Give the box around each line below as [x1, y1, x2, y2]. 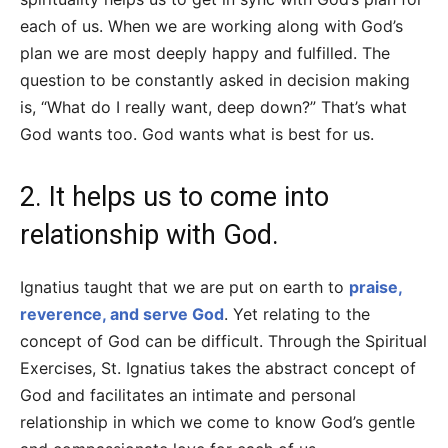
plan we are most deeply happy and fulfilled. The [20, 43, 390, 64]
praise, [349, 277, 402, 298]
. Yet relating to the [224, 304, 370, 325]
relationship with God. [20, 219, 279, 252]
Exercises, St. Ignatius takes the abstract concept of [20, 358, 416, 379]
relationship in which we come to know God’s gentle [20, 412, 415, 433]
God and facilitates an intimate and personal [20, 385, 356, 406]
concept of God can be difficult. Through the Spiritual [20, 331, 427, 352]
